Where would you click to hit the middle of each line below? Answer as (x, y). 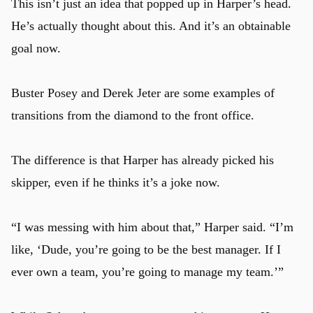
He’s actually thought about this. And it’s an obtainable (151, 26)
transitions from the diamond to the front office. (133, 116)
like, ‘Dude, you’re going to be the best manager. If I (146, 250)
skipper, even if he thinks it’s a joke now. (116, 183)
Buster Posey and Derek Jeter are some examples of (143, 93)
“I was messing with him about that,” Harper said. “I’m (152, 227)
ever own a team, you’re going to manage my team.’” (147, 272)
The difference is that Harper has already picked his (143, 160)
